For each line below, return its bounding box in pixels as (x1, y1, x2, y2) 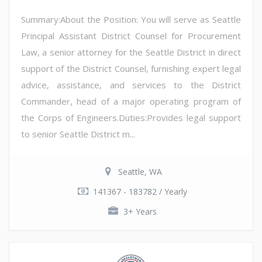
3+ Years (123, 205, 157, 217)
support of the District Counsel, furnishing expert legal (21, 62, 241, 74)
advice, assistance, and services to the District (21, 78, 241, 91)
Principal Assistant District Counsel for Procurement (21, 29, 241, 42)
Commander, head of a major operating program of (21, 95, 241, 107)
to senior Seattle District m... (21, 127, 135, 140)
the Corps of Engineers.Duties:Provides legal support (21, 111, 241, 123)
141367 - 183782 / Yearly (92, 185, 187, 197)
